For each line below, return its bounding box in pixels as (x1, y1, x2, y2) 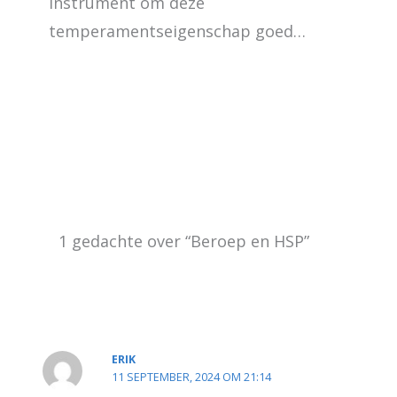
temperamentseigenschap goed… (48, 19, 306, 42)
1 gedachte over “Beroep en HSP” (58, 230, 310, 252)
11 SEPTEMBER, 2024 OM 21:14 (111, 369, 271, 385)
